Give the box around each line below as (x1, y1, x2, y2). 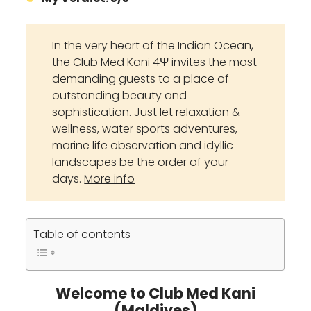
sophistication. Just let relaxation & (52, 104, 241, 121)
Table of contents (33, 226, 131, 243)
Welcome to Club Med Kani (56, 283, 255, 304)
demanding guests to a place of (52, 71, 230, 87)
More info (84, 171, 135, 187)
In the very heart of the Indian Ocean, (52, 37, 254, 54)
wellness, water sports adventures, (52, 121, 238, 137)
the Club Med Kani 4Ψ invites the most (52, 54, 258, 71)
